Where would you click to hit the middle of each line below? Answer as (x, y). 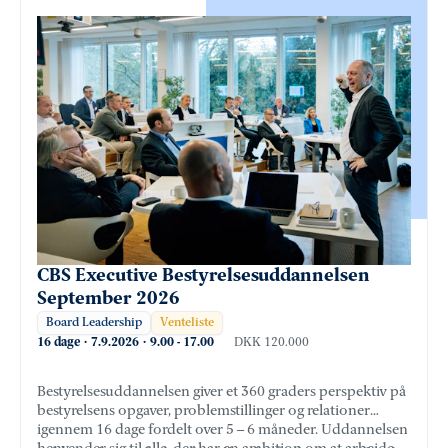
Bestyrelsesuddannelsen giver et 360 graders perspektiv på (221, 392)
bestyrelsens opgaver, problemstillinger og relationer (203, 411)
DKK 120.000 (271, 342)
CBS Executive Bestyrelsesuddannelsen (203, 275)
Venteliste (187, 322)
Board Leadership (94, 322)
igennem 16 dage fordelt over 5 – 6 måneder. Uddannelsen (222, 430)
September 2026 (108, 298)
